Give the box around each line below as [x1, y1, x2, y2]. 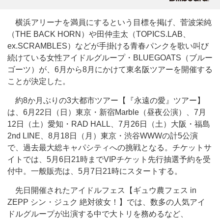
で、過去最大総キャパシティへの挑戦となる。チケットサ [7, 143, 212, 152]
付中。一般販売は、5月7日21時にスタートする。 [7, 167, 182, 175]
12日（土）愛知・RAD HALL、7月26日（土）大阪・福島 [7, 120, 210, 128]
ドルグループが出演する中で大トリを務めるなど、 [7, 210, 188, 218]
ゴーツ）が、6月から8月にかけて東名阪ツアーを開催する [7, 65, 213, 74]
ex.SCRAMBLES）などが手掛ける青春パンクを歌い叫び [7, 42, 209, 50]
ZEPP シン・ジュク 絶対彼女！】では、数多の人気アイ [7, 198, 205, 206]
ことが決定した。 [7, 77, 70, 85]
